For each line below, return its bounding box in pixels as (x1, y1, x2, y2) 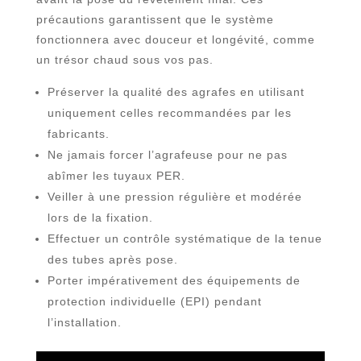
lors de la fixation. (47, 210, 153, 224)
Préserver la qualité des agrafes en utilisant (47, 85, 305, 98)
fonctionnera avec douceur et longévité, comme (35, 32, 315, 46)
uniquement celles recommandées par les (47, 106, 292, 119)
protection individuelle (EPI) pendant (47, 294, 262, 308)
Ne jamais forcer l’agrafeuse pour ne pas (47, 147, 288, 161)
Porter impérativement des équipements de (47, 273, 301, 287)
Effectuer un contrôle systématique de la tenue (47, 231, 322, 245)
